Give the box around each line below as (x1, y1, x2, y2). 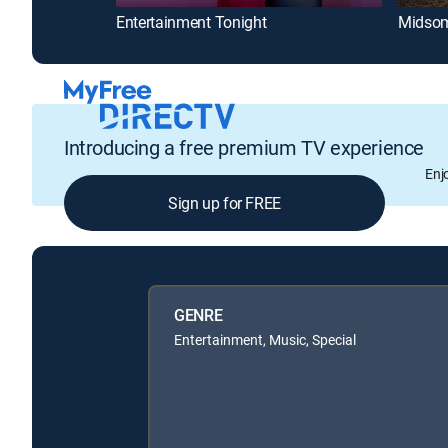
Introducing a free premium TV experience (64, 133, 424, 161)
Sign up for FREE (168, 191, 281, 214)
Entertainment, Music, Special (174, 330, 356, 350)
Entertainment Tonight (116, 11, 267, 34)
